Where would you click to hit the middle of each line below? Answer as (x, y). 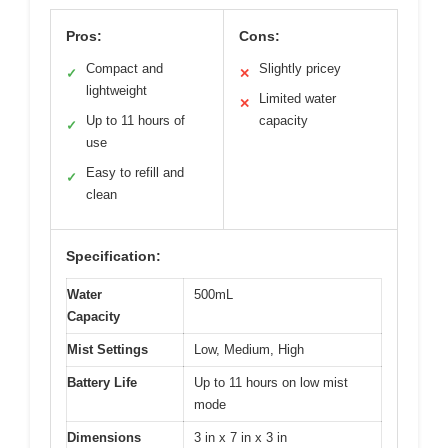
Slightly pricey (300, 69)
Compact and (124, 69)
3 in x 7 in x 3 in (240, 438)
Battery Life (102, 383)
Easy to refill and (135, 173)
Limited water (297, 99)
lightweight (116, 91)
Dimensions (104, 438)
